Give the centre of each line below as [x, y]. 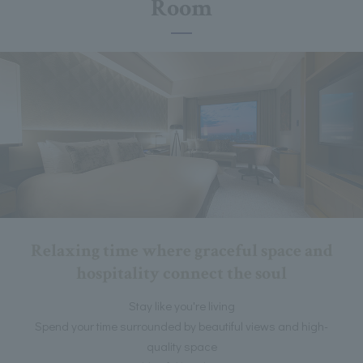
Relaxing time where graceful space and [181, 250]
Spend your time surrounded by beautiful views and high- [181, 325]
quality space [181, 346]
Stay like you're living [181, 305]
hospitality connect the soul [181, 273]
